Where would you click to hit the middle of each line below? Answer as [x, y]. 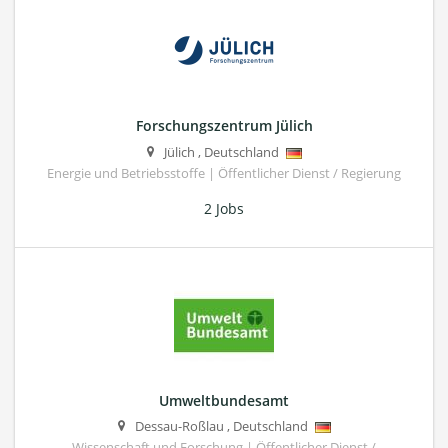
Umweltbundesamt [224, 400]
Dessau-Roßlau [179, 426]
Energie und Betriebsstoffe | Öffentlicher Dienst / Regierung [224, 173]
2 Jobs [224, 208]
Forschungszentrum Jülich [224, 126]
